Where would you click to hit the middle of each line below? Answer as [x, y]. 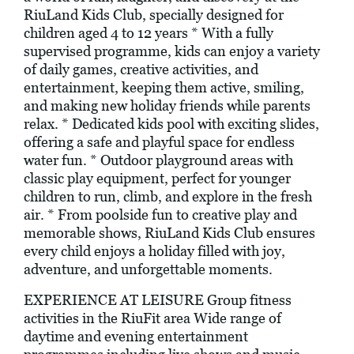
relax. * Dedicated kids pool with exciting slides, [171, 124]
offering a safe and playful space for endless [159, 142]
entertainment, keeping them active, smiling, [164, 88]
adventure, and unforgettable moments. [148, 269]
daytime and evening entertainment [136, 337]
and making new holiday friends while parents [167, 106]
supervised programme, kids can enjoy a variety [172, 51]
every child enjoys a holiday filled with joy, [154, 251]
